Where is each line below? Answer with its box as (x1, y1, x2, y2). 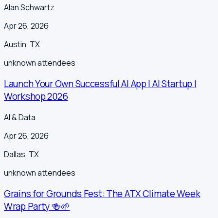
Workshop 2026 (4, 90, 68, 103)
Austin (4, 39, 26, 50)
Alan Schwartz (4, 2, 54, 13)
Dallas (4, 148, 25, 160)
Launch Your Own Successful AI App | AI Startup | (4, 77, 197, 91)
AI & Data (4, 111, 36, 123)
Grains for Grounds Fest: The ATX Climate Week (4, 187, 200, 200)
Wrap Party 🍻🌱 (4, 200, 70, 213)
